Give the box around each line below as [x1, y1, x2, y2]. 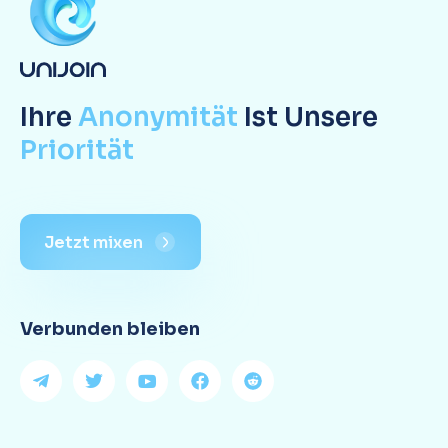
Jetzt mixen [44, 231, 143, 253]
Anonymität [78, 101, 238, 134]
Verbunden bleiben [20, 318, 200, 340]
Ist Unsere [238, 101, 378, 134]
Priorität [20, 134, 134, 167]
